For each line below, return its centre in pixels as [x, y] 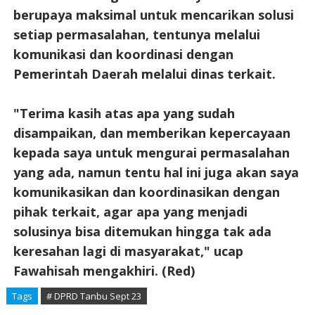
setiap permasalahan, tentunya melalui [136, 34]
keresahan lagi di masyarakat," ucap [128, 251]
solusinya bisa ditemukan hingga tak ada [142, 231]
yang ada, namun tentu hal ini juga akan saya [156, 172]
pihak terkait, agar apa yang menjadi [130, 211]
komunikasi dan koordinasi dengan [123, 54]
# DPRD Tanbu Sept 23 [94, 296]
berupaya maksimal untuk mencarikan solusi [153, 14]
